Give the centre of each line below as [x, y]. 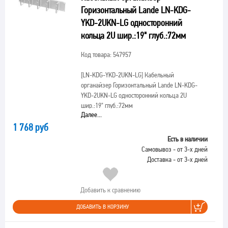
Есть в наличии [188, 139]
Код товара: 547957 [106, 54]
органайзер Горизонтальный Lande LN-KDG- [139, 85]
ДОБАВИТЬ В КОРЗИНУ [103, 207]
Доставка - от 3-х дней [177, 159]
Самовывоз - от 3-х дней [175, 149]
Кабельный [158, 75]
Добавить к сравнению [110, 190]
